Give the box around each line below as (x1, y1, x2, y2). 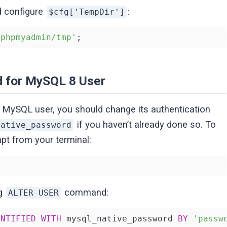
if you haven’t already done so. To (74, 119, 216, 131)
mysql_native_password (61, 213, 178, 223)
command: (62, 186, 109, 198)
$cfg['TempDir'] (49, 7, 125, 17)
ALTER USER (8, 187, 59, 198)
